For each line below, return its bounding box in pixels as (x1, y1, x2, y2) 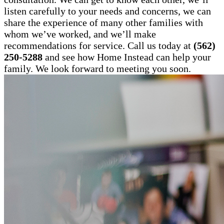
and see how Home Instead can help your (42, 51, 211, 63)
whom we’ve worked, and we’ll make (4, 28, 156, 40)
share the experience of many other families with (4, 17, 203, 28)
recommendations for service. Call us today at (4, 40, 193, 51)
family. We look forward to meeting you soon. (4, 63, 191, 74)
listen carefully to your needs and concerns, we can (4, 5, 211, 17)
